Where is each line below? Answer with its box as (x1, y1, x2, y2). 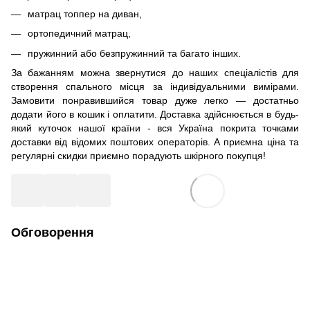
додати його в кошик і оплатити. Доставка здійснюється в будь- (11, 109, 299, 120)
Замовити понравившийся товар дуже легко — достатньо (11, 95, 299, 107)
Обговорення (11, 226, 94, 240)
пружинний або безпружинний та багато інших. (28, 47, 241, 59)
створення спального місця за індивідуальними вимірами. (11, 81, 299, 93)
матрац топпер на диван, (28, 8, 142, 19)
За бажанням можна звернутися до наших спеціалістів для (11, 67, 299, 79)
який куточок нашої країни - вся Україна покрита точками (11, 122, 299, 134)
